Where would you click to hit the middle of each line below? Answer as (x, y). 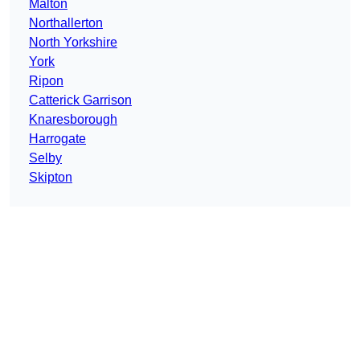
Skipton (51, 178)
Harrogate (57, 139)
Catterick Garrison (80, 100)
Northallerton (66, 23)
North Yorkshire (73, 43)
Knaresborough (73, 120)
